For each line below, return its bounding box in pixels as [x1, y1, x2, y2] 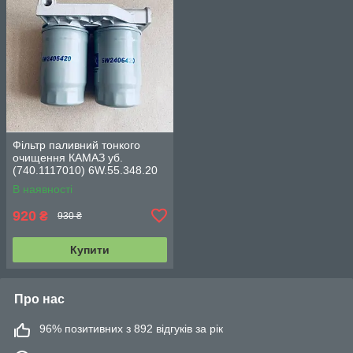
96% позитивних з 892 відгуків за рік [39, 321, 223, 335]
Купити [70, 243, 110, 256]
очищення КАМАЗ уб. [13, 150, 123, 164]
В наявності [13, 182, 72, 195]
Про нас [14, 292, 65, 306]
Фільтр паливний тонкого [13, 138, 140, 151]
